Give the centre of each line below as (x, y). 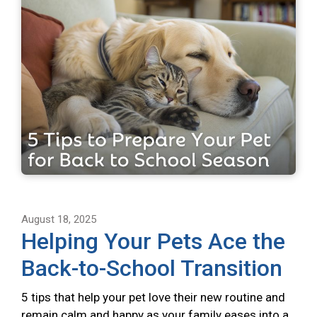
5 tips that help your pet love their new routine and (153, 297)
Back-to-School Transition (152, 268)
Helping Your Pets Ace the (153, 241)
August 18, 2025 (59, 219)
